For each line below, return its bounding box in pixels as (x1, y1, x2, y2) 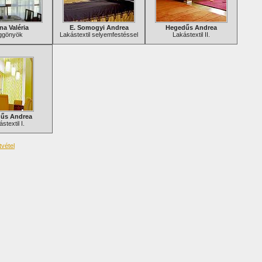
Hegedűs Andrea (166, 24, 217, 31)
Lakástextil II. (173, 31, 210, 38)
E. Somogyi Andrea (69, 24, 129, 31)
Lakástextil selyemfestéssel (60, 31, 138, 38)
